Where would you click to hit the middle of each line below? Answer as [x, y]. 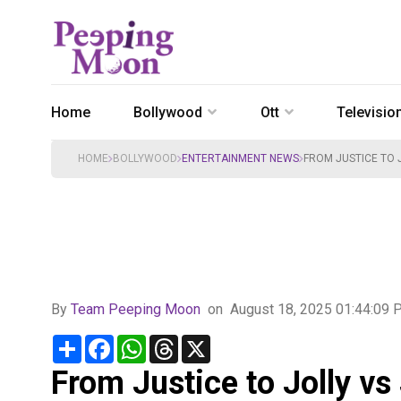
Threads [204, 341]
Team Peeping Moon [137, 309]
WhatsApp [178, 341]
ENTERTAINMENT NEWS [240, 158]
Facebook [145, 341]
